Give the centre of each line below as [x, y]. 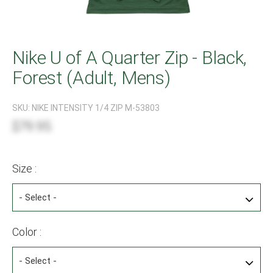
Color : [27, 232]
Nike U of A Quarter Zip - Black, [130, 57]
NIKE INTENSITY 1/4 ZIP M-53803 [96, 108]
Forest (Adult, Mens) [92, 77]
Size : [24, 168]
